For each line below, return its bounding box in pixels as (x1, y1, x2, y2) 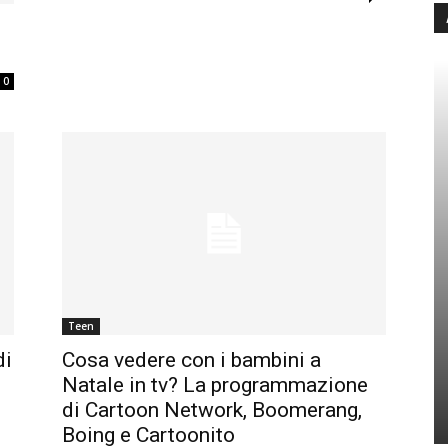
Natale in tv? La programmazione (62, 372, 368, 397)
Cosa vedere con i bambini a (62, 347, 321, 372)
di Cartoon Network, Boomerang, (62, 397, 362, 422)
